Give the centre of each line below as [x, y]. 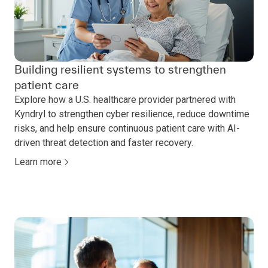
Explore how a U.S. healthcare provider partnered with [125, 100]
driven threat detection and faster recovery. [104, 143]
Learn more [38, 162]
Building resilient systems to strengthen [120, 70]
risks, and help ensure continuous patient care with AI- [127, 129]
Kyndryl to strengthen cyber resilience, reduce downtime [132, 114]
